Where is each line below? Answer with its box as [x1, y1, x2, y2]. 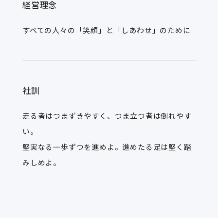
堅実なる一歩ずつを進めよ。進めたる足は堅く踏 [22, 142, 192, 152]
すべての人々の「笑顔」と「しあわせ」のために [22, 25, 191, 35]
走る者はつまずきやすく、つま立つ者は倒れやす [22, 110, 192, 121]
